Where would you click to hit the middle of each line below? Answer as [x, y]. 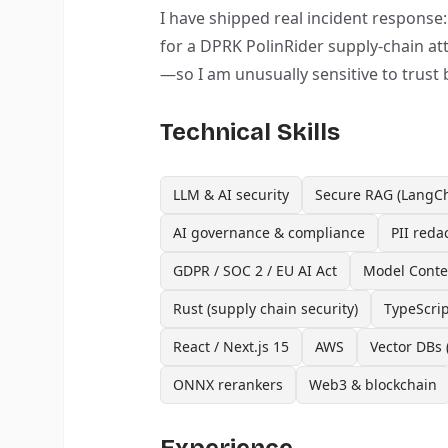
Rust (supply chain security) [265, 308]
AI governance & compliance [269, 232]
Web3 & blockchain [373, 384]
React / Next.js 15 [231, 346]
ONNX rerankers [228, 384]
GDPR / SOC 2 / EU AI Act [255, 270]
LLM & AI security [231, 194]
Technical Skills [250, 132]
